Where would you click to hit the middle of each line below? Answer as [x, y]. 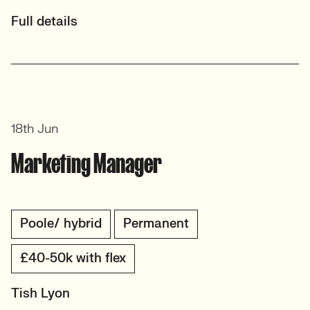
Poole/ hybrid [61, 224]
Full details [44, 22]
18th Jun [35, 129]
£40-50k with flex [73, 258]
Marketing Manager [86, 163]
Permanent [156, 224]
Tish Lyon [40, 294]
